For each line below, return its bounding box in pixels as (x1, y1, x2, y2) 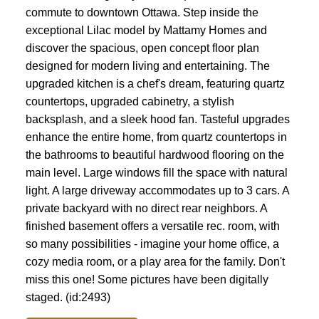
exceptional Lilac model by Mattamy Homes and (25, 23, 267, 36)
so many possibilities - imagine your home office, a (25, 237, 279, 250)
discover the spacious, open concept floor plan (25, 41, 259, 54)
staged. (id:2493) (25, 291, 110, 303)
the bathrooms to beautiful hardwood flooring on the (25, 148, 284, 161)
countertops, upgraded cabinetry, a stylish (25, 95, 234, 108)
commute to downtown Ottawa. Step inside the (25, 6, 258, 19)
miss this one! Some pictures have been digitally (25, 273, 268, 286)
